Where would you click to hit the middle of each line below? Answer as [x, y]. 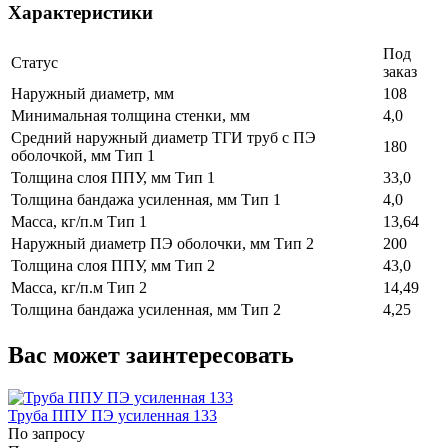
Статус [34, 63]
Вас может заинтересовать [151, 355]
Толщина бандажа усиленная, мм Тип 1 [146, 200]
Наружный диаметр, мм [92, 94]
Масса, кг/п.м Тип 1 [79, 222]
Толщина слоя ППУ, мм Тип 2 [113, 266]
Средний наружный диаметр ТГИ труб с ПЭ [163, 138]
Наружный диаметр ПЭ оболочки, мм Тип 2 [162, 244]
